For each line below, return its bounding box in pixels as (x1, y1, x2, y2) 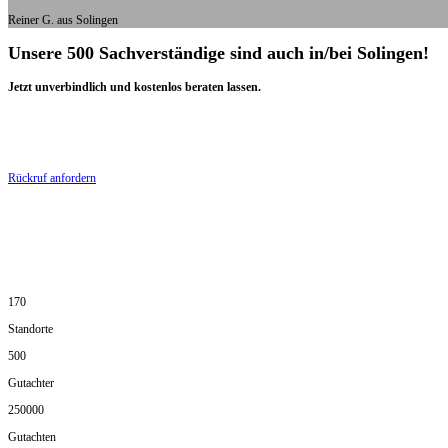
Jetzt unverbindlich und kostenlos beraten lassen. (8, 80, 261, 95)
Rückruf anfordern (8, 171, 96, 186)
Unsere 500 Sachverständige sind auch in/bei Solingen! (8, 43, 429, 64)
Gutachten (8, 430, 56, 445)
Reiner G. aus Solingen (8, 13, 118, 28)
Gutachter (8, 376, 54, 391)
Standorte (8, 322, 53, 337)
